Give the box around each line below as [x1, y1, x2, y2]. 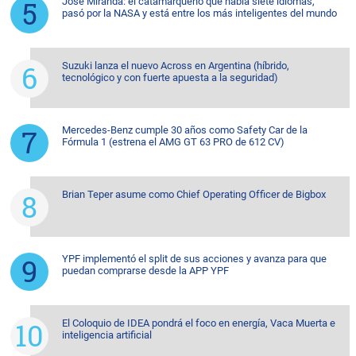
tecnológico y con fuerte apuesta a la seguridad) [62, 71, 278, 83]
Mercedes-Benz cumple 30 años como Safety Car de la [62, 123, 308, 136]
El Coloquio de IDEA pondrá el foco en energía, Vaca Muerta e [62, 316, 335, 329]
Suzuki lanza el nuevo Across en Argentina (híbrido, [62, 59, 289, 72]
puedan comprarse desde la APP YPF [62, 264, 229, 277]
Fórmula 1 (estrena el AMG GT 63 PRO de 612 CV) [62, 135, 284, 148]
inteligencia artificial [62, 328, 152, 341]
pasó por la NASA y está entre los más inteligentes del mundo [62, 6, 337, 19]
